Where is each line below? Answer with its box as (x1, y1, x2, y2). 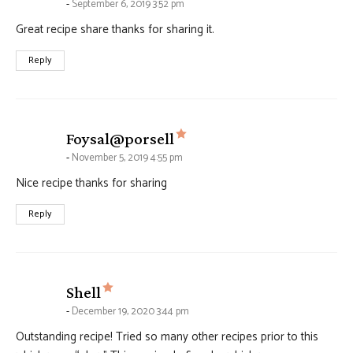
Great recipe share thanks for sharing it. (16, 20, 214, 39)
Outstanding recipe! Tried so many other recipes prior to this (16, 327, 318, 347)
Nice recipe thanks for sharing (16, 173, 167, 193)
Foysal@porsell (66, 129, 174, 148)
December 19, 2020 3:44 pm (72, 303, 189, 320)
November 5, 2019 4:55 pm (72, 150, 183, 166)
